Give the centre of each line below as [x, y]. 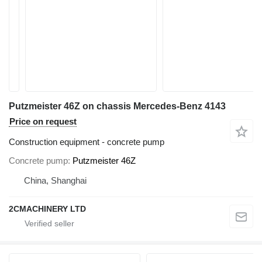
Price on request [43, 121]
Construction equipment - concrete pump [87, 142]
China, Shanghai [55, 180]
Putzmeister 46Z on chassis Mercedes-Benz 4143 [117, 106]
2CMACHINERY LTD [47, 208]
